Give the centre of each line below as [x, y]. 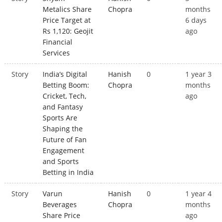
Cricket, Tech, [65, 96]
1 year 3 [199, 74]
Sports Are [60, 118]
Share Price [62, 216]
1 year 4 [199, 194]
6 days [196, 20]
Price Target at [67, 20]
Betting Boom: [66, 85]
